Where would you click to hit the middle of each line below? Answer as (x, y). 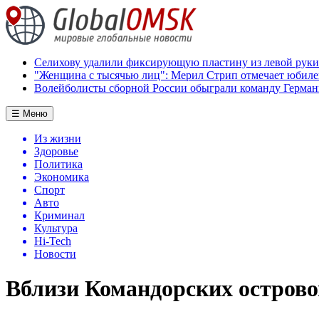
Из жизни (58, 138)
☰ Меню (30, 114)
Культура (56, 228)
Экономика (62, 177)
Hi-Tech (53, 241)
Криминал (59, 215)
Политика (58, 164)
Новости (55, 254)
